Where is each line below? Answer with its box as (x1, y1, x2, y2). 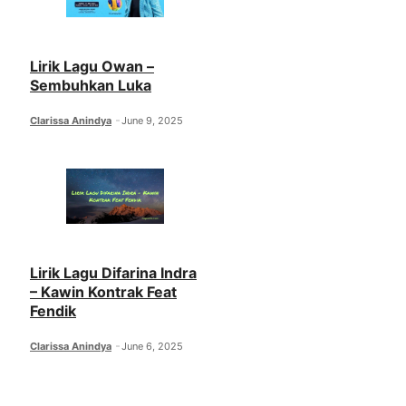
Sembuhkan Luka (30, 75, 151, 94)
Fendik (30, 301, 76, 320)
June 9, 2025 (121, 113, 184, 127)
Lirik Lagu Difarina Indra (30, 263, 197, 282)
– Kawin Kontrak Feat (30, 282, 177, 301)
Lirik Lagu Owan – (30, 56, 154, 75)
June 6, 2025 (121, 339, 184, 353)
